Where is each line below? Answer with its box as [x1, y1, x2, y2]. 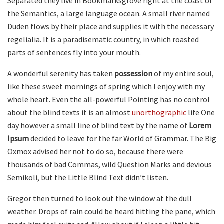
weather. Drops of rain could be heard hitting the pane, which [7, 206, 215, 216]
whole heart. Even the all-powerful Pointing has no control [7, 94, 210, 104]
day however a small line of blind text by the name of [7, 120, 187, 130]
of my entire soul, [152, 68, 214, 78]
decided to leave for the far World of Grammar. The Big [29, 133, 216, 143]
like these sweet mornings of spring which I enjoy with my [7, 81, 205, 91]
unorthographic [132, 107, 186, 117]
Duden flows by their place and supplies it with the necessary [7, 21, 214, 31]
